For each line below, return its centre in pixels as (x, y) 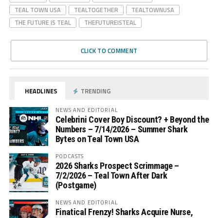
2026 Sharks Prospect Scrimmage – (117, 165)
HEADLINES (41, 91)
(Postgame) (76, 185)
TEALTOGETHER (96, 9)
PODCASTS (70, 156)
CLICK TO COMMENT (109, 50)
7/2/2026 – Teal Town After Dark (111, 175)
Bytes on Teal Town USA (97, 139)
